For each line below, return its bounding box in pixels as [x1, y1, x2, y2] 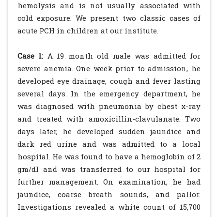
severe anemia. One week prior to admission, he [17, 63, 201, 73]
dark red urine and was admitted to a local [17, 139, 201, 149]
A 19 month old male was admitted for [43, 51, 201, 61]
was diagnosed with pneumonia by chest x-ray [17, 101, 201, 111]
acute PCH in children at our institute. [17, 26, 158, 35]
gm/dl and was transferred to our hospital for [17, 164, 201, 174]
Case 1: [17, 51, 44, 61]
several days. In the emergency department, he [17, 89, 201, 98]
